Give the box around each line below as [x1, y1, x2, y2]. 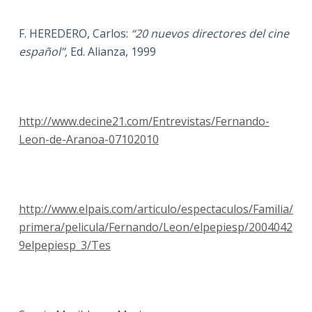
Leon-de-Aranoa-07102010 [18, 132, 159, 147]
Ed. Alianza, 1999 [70, 44, 156, 59]
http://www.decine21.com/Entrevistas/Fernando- [18, 114, 270, 129]
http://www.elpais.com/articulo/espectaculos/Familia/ [18, 201, 293, 217]
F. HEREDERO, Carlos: [18, 26, 131, 41]
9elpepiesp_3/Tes [18, 237, 111, 253]
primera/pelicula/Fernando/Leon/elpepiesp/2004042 [18, 219, 292, 235]
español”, [18, 44, 70, 59]
